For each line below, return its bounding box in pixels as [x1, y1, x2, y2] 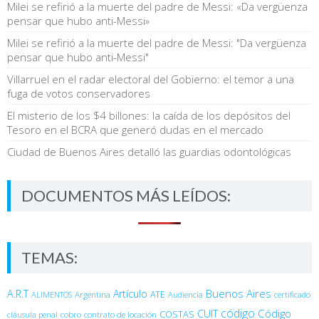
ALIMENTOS [31, 288, 72, 300]
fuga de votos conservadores [7, 85, 150, 100]
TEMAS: [21, 247, 78, 267]
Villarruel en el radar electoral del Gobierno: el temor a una [7, 71, 294, 86]
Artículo [113, 286, 147, 300]
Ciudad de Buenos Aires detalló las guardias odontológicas [7, 144, 291, 159]
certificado [274, 288, 310, 300]
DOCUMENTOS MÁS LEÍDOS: [21, 185, 231, 205]
